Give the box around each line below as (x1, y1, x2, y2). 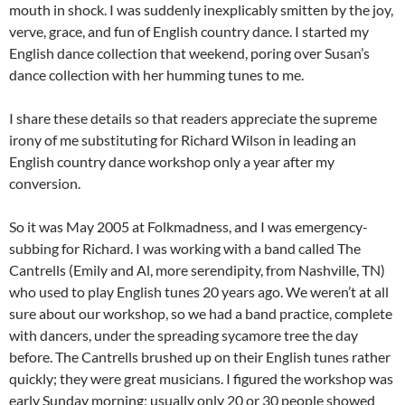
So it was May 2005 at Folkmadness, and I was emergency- (9, 217, 368, 235)
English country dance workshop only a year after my (9, 152, 334, 170)
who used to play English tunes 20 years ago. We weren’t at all (9, 282, 389, 300)
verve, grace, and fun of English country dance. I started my (9, 22, 369, 40)
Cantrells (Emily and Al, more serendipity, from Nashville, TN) (9, 260, 385, 278)
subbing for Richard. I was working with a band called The (9, 239, 361, 257)
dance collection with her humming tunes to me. (9, 65, 304, 83)
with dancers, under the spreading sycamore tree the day (9, 325, 358, 344)
